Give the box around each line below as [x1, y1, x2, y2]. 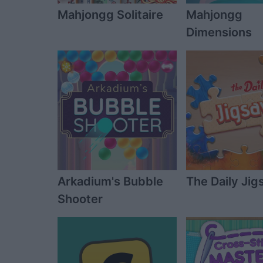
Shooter [58, 191, 103, 206]
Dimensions [186, 25, 252, 40]
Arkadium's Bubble [58, 174, 163, 188]
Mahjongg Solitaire [58, 8, 163, 22]
